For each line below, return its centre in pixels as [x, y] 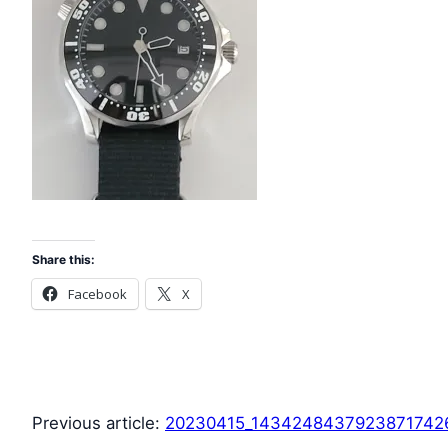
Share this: [63, 260]
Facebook [97, 294]
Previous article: [98, 423]
